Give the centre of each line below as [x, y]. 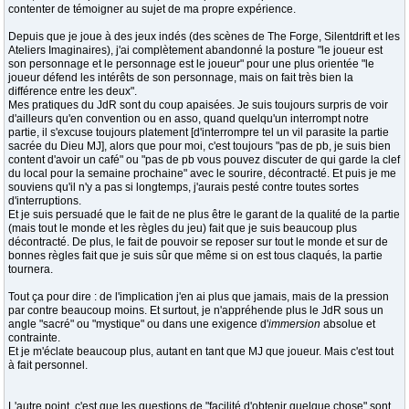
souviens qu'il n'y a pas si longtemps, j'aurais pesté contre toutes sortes [184, 187]
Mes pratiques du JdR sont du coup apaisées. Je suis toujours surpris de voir [198, 105]
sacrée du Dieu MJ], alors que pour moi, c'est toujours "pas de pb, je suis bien [199, 146]
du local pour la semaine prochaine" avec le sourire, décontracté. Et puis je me [202, 173]
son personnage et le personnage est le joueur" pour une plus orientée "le [191, 64]
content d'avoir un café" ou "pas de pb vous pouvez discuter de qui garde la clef [204, 160]
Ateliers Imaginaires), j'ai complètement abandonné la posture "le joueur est [195, 50]
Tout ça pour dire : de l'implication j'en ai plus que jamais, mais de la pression [199, 297]
